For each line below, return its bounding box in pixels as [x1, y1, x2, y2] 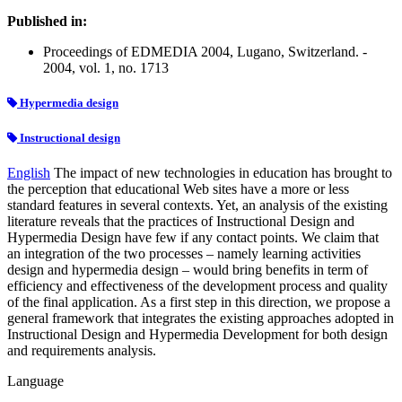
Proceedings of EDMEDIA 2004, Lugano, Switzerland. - [43, 44, 367, 60]
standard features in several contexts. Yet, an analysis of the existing [7, 197, 388, 213]
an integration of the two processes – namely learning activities [7, 245, 361, 261]
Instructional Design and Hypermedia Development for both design [7, 326, 388, 342]
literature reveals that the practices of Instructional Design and [7, 213, 354, 229]
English [7, 164, 50, 180]
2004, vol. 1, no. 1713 [43, 60, 169, 76]
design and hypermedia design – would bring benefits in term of [7, 261, 368, 277]
